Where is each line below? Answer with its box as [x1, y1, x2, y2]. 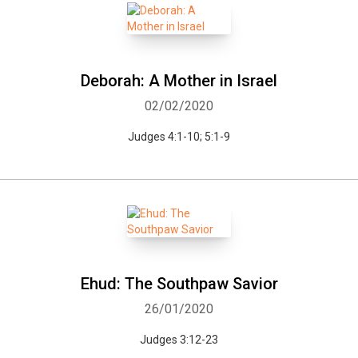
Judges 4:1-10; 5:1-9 [128, 130, 230, 143]
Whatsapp [45, 314, 89, 325]
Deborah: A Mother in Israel [81, 71, 277, 90]
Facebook [130, 314, 173, 325]
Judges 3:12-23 [140, 333, 218, 346]
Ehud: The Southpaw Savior [80, 274, 278, 293]
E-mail [286, 314, 313, 325]
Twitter [214, 314, 245, 325]
